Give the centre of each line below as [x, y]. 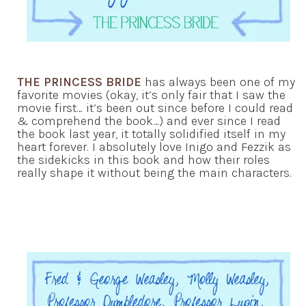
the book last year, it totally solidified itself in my [151, 134]
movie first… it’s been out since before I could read [155, 108]
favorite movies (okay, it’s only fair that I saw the [151, 95]
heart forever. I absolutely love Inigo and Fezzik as [154, 147]
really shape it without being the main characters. [154, 172]
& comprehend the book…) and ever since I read [149, 121]
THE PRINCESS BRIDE [79, 82]
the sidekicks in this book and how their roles [143, 159]
